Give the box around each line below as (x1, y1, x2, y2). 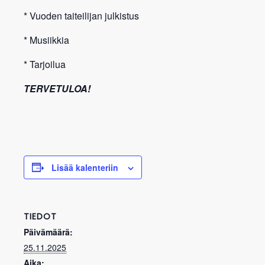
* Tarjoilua (24, 57, 66, 71)
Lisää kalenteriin (51, 161, 118, 173)
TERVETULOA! (24, 81, 93, 95)
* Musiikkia (24, 33, 69, 47)
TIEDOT (24, 210, 57, 222)
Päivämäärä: (24, 225, 73, 238)
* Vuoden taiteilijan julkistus (24, 8, 139, 22)
